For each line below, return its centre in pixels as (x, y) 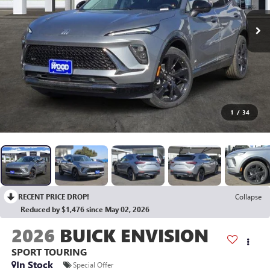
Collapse (248, 197)
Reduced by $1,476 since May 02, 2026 (85, 209)
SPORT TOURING (49, 252)
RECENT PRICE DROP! (54, 197)
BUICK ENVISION (134, 235)
